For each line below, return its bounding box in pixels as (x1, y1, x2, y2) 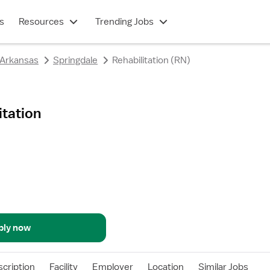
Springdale (53, 54, 98, 66)
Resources (18, 16, 64, 28)
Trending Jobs (95, 16, 154, 28)
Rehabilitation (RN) (112, 54, 190, 66)
